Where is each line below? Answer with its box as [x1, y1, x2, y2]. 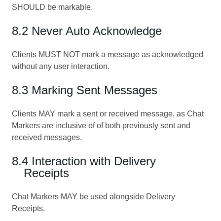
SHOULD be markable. [12, 2, 93, 11]
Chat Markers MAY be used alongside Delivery [12, 192, 175, 201]
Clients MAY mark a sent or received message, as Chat [12, 109, 204, 118]
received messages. [12, 133, 82, 142]
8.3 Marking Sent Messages [12, 83, 157, 97]
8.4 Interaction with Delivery [12, 154, 156, 168]
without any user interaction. [12, 62, 110, 71]
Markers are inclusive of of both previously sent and [12, 121, 190, 130]
